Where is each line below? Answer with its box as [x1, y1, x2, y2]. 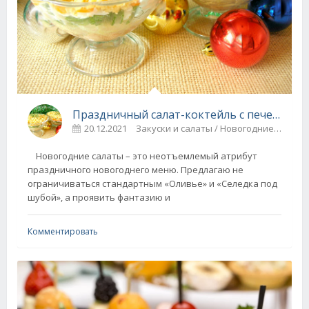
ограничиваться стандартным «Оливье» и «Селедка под [28, 177, 277, 190]
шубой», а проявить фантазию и [28, 190, 170, 203]
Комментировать [28, 225, 98, 237]
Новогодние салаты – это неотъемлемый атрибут [28, 149, 257, 162]
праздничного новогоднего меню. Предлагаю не [28, 163, 243, 176]
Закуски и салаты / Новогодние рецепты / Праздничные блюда [136, 121, 274, 134]
